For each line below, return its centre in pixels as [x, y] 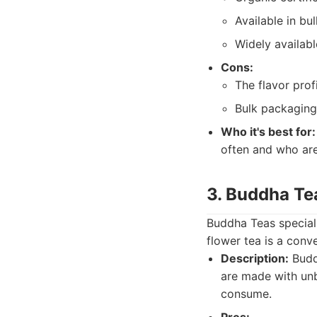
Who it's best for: [268, 132]
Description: [255, 258]
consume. [246, 294]
